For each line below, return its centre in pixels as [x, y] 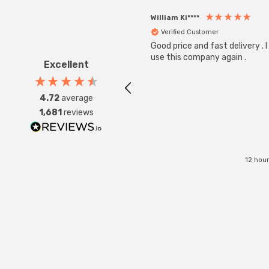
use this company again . [198, 58]
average [77, 98]
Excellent [66, 64]
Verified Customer [190, 32]
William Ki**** [175, 18]
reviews [78, 112]
